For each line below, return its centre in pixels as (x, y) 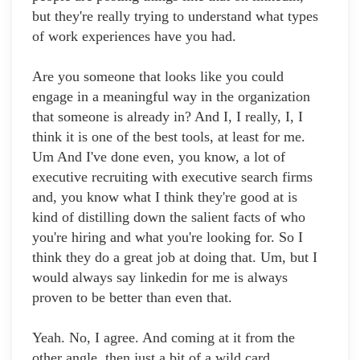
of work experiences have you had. (134, 37)
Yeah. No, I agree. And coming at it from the (164, 338)
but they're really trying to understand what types (175, 16)
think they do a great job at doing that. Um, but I (175, 258)
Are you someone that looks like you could (158, 77)
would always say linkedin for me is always (160, 278)
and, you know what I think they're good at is (165, 197)
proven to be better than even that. (132, 298)
